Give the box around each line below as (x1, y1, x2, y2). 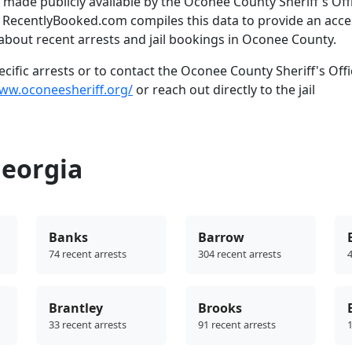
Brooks (198, 299, 242, 317)
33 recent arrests (49, 317, 126, 332)
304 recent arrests (198, 246, 281, 261)
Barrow (198, 228, 244, 246)
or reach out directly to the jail (133, 80, 315, 98)
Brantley (49, 299, 103, 317)
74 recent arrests (49, 246, 126, 261)
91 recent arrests (198, 317, 276, 332)
